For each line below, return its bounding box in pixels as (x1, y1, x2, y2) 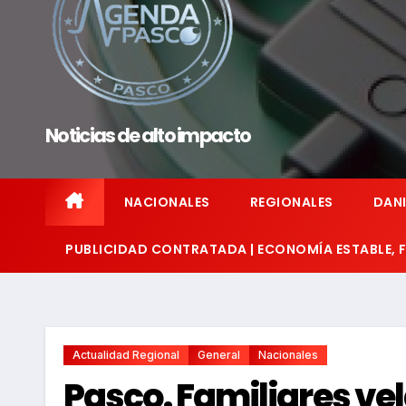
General (198, 348, 240, 362)
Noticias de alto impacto (45, 122, 251, 149)
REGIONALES (249, 193, 333, 211)
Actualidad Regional (72, 348, 179, 362)
